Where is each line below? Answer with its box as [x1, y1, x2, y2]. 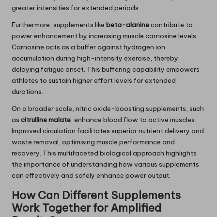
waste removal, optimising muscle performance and [12, 137, 175, 146]
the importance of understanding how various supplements [12, 159, 199, 169]
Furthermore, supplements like [12, 20, 106, 29]
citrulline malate [21, 115, 71, 124]
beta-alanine [106, 20, 149, 29]
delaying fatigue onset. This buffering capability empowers [12, 64, 200, 74]
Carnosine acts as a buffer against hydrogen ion [12, 42, 165, 51]
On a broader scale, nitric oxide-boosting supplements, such [12, 104, 204, 113]
